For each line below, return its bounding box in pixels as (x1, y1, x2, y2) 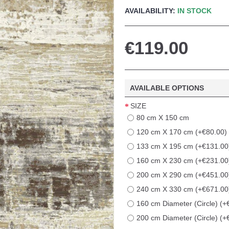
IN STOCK (177, 7, 212, 15)
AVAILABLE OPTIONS (130, 84, 204, 92)
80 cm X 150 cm (136, 113, 189, 122)
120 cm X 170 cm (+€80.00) (136, 128, 227, 136)
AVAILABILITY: (125, 7, 177, 15)
